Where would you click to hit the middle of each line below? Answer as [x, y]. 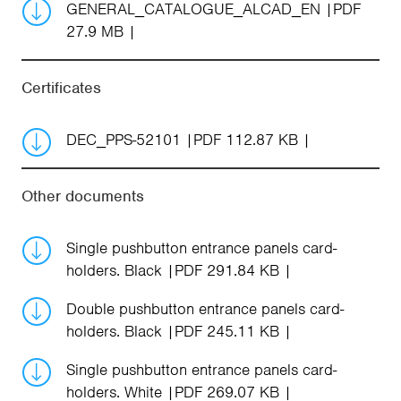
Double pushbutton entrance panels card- [205, 308]
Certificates [61, 87]
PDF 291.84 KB [227, 270]
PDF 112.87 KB [246, 139]
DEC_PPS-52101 [126, 139]
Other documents [83, 196]
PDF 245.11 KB [227, 331]
